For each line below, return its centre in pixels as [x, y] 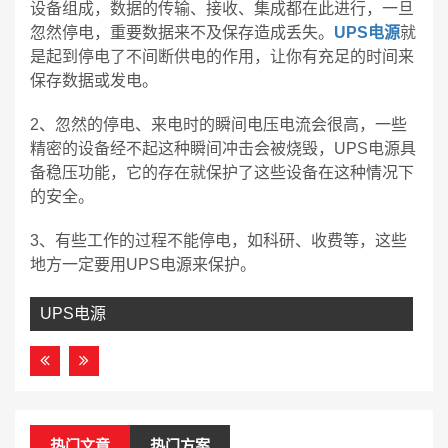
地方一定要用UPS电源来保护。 [143, 264]
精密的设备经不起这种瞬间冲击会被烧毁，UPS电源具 [223, 148]
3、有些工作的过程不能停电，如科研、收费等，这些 [218, 240]
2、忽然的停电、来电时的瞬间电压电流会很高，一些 [218, 124]
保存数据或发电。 [94, 80]
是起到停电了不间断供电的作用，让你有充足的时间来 [222, 56]
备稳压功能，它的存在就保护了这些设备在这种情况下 [222, 172]
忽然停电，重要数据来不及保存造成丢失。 [182, 32]
